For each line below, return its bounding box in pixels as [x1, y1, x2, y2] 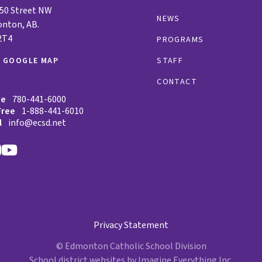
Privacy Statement [94, 218, 168, 232]
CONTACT [157, 75, 197, 88]
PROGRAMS [157, 33, 204, 46]
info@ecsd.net [8, 116, 66, 129]
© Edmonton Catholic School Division [56, 239, 206, 253]
